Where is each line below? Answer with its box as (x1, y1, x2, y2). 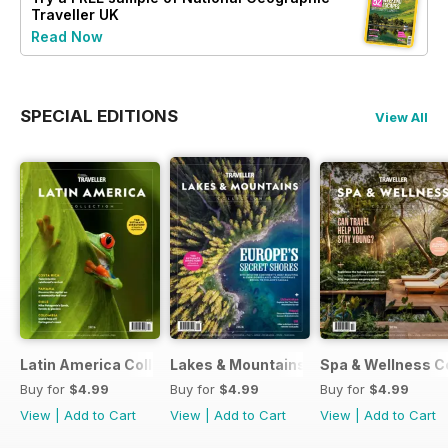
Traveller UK (31, 5, 119, 23)
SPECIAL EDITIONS (20, 105, 178, 126)
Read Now (31, 27, 103, 45)
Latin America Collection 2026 (20, 356, 239, 374)
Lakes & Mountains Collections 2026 (170, 356, 433, 374)
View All (375, 108, 428, 125)
